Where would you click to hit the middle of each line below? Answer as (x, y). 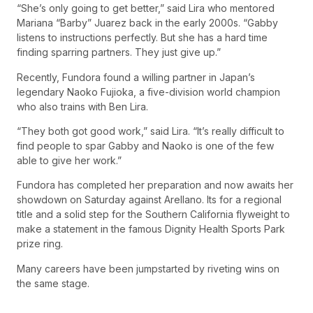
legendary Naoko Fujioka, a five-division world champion (148, 92)
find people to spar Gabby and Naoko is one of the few (145, 145)
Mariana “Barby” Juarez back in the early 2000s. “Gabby (147, 23)
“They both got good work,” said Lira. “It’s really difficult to (151, 131)
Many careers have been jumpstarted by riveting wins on (148, 268)
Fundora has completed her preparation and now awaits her (155, 185)
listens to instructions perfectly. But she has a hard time (142, 38)
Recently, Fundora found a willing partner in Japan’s (136, 77)
